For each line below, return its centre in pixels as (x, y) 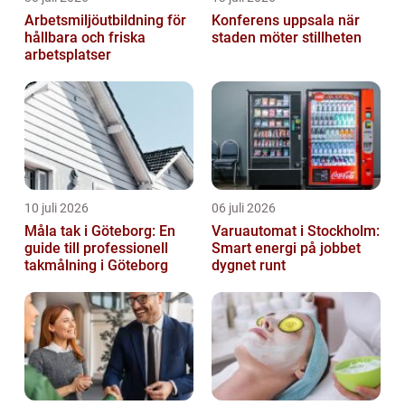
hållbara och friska (85, 38)
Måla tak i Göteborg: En (100, 231)
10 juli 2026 (57, 208)
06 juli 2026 (244, 208)
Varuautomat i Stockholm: (296, 231)
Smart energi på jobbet (286, 249)
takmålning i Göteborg (96, 266)
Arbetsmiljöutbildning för (105, 21)
